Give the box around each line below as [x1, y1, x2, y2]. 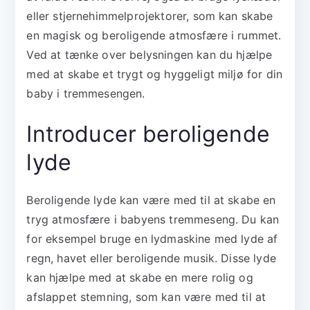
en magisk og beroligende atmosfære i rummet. [26, 28, 282, 43]
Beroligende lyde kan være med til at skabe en [26, 193, 276, 208]
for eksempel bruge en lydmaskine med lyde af [26, 232, 278, 246]
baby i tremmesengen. [26, 86, 145, 101]
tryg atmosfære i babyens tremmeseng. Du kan [26, 212, 280, 227]
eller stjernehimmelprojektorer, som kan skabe [26, 9, 273, 24]
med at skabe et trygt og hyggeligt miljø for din [26, 67, 283, 82]
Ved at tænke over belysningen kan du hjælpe [26, 48, 273, 62]
